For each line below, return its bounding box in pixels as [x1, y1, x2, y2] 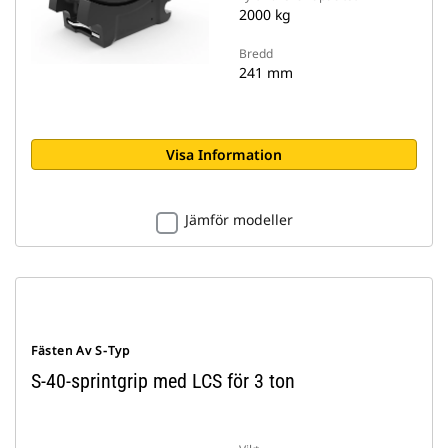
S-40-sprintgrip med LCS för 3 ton [31, 369, 295, 393]
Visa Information [166, 145, 282, 164]
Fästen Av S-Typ [31, 342, 130, 359]
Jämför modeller [184, 210, 293, 229]
